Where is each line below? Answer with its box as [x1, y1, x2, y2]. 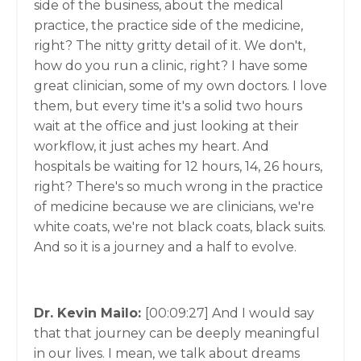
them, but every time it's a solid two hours [34, 98, 302, 114]
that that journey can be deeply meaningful [34, 326, 320, 341]
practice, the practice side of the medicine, [34, 18, 303, 33]
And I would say [212, 305, 314, 321]
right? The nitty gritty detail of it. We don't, [34, 38, 305, 53]
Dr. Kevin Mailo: [34, 305, 145, 321]
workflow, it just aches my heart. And [34, 139, 269, 154]
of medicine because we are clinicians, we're [34, 199, 314, 214]
